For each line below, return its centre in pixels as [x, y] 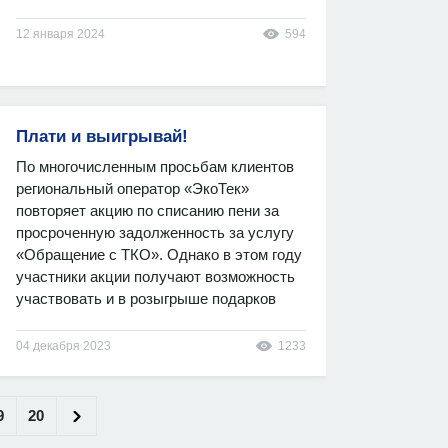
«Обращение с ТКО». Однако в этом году [159, 254]
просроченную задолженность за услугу [155, 232]
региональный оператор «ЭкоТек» [132, 188]
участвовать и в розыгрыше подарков [146, 298]
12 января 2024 [60, 34]
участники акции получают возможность [155, 276]
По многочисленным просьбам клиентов [155, 166]
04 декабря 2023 [63, 346]
